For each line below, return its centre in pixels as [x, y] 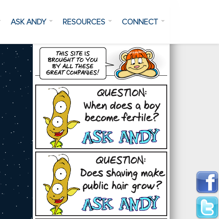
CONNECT [141, 22]
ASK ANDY [29, 22]
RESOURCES [85, 22]
